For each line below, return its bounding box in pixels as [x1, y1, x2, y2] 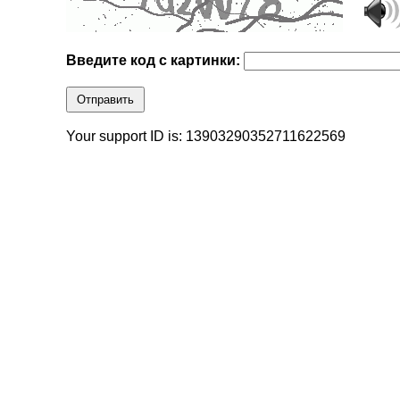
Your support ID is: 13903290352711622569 [66, 129, 346, 145]
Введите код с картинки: [66, 53, 245, 69]
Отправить [77, 93, 135, 107]
